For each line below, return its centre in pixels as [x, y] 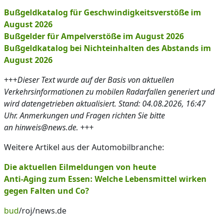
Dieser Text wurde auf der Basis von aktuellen [96, 80]
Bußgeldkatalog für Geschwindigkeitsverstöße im [103, 12]
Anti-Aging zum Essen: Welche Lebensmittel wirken [105, 179]
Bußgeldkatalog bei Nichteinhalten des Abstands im [108, 48]
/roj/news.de [43, 211]
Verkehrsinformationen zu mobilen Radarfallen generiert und [109, 92]
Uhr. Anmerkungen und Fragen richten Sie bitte [84, 115]
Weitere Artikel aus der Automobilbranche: [84, 147]
